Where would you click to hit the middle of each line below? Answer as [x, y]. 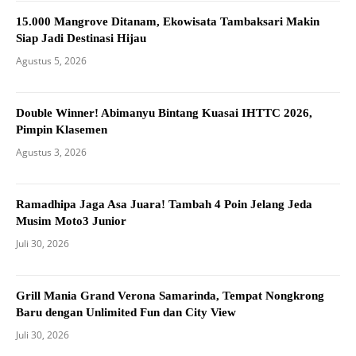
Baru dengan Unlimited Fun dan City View [126, 312]
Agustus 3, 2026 [51, 152]
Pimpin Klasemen [62, 129]
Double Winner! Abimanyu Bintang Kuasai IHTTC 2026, [164, 112]
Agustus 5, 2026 [51, 60]
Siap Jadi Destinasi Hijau [81, 38]
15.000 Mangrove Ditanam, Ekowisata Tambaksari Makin [168, 21]
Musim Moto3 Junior [71, 221]
